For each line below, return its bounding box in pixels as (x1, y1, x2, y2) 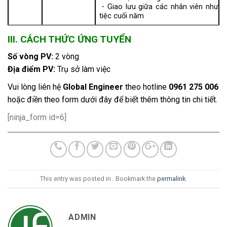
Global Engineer (63, 82, 123, 92)
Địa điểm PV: (8, 64, 55, 74)
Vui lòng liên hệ (8, 82, 63, 92)
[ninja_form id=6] (8, 112, 66, 123)
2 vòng (53, 52, 79, 62)
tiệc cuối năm (99, 11, 144, 20)
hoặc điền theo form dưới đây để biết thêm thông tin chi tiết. (8, 95, 217, 105)
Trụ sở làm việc (55, 64, 110, 74)
